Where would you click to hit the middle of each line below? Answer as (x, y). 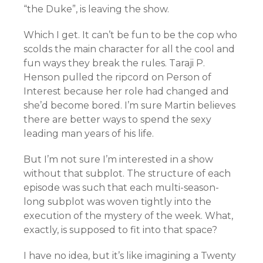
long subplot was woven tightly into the (117, 202)
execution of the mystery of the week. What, (128, 216)
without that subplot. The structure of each (127, 173)
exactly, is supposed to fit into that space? (120, 230)
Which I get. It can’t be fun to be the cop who (130, 35)
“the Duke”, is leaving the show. (96, 9)
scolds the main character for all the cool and (129, 49)
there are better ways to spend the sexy (117, 119)
